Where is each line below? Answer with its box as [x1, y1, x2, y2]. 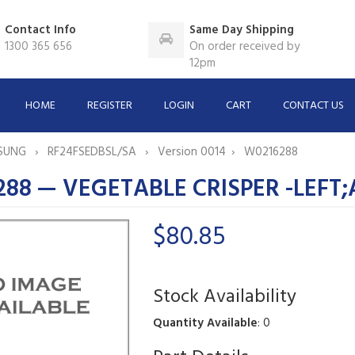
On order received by [189, 37, 300, 56]
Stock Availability [152, 281, 296, 312]
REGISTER [87, 96, 133, 115]
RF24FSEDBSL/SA [47, 142, 139, 162]
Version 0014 [157, 142, 226, 162]
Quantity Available [152, 313, 258, 333]
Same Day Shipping [189, 21, 295, 40]
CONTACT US [283, 96, 345, 115]
